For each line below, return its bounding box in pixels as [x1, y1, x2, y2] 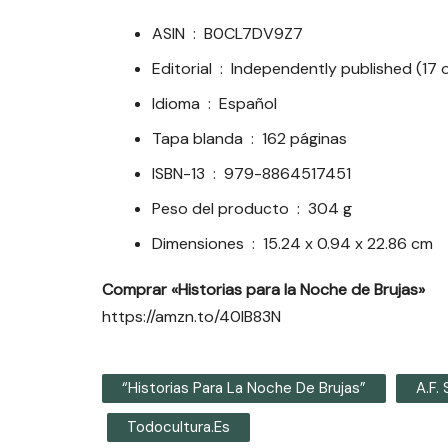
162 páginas [262, 128, 347, 150]
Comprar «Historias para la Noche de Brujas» [102, 279, 425, 301]
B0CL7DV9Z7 [204, 23, 303, 45]
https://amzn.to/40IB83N [102, 306, 281, 328]
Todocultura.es [127, 417, 230, 438]
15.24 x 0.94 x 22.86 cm [263, 233, 433, 255]
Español [219, 93, 277, 115]
